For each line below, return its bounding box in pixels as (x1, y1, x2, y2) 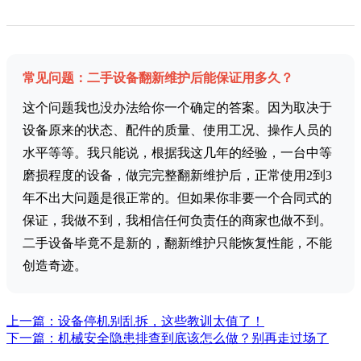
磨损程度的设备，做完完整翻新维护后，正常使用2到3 (23, 168, 332, 183)
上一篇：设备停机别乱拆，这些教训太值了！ (6, 314, 264, 329)
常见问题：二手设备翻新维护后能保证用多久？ (23, 71, 293, 85)
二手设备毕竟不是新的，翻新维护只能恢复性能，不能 (23, 236, 332, 251)
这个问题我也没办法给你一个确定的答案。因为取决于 (23, 101, 332, 115)
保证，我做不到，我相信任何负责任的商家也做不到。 (23, 214, 332, 228)
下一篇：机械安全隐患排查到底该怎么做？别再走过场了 (6, 331, 329, 346)
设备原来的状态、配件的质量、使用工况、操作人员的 (23, 123, 332, 138)
